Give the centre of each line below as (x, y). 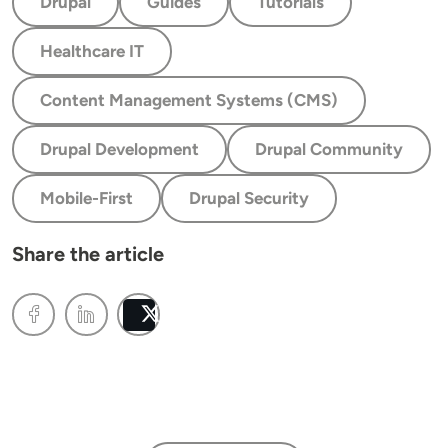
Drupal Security (249, 198)
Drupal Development (119, 149)
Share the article (88, 254)
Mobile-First (86, 198)
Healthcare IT (92, 51)
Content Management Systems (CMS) (189, 100)
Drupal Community (329, 149)
